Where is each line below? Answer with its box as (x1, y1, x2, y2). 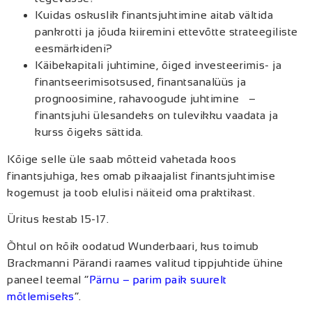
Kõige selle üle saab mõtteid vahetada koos (7, 153, 236, 165)
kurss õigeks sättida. (35, 125, 143, 138)
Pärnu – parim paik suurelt (88, 273, 227, 286)
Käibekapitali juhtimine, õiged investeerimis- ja (35, 58, 281, 71)
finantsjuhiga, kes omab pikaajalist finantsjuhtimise (7, 169, 275, 182)
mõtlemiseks (7, 290, 75, 302)
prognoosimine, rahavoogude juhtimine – (35, 92, 256, 104)
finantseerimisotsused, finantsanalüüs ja (35, 75, 246, 88)
